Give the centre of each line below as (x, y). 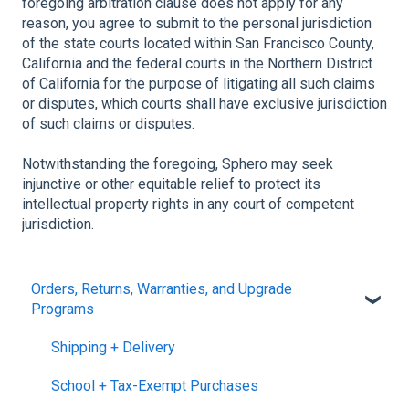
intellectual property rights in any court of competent (188, 204)
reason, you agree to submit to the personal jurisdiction (197, 23)
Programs (63, 309)
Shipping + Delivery (113, 347)
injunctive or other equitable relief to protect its (171, 184)
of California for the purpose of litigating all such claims (199, 83)
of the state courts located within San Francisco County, (198, 43)
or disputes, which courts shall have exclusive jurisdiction (204, 103)
